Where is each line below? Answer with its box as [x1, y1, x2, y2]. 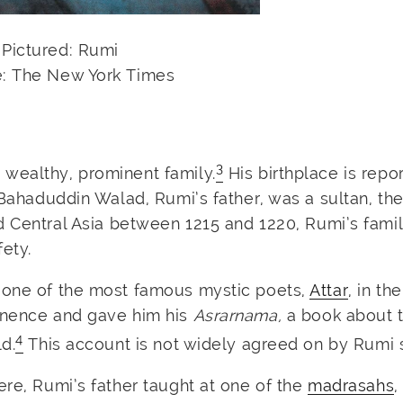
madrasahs [308, 376, 395, 396]
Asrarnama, [193, 306, 282, 326]
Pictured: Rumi [2, 40, 119, 59]
